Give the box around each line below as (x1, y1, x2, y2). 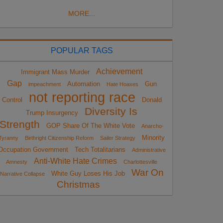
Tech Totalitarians (74, 145, 125, 153)
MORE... (68, 9, 95, 17)
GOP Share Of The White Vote (46, 121, 135, 129)
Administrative (131, 146, 166, 153)
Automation (67, 80, 100, 88)
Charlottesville (123, 158, 157, 165)
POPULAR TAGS (50, 46, 113, 55)
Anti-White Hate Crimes (34, 156, 117, 165)
